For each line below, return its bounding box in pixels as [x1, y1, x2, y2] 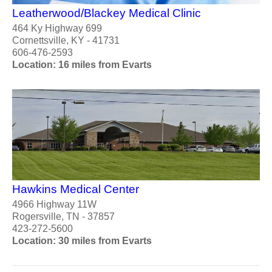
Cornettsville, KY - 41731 [12, 35, 120, 46]
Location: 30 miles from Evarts [12, 235, 152, 246]
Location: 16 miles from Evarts [12, 59, 152, 70]
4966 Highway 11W [12, 199, 97, 209]
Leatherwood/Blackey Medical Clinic [12, 6, 201, 19]
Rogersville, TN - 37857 [12, 211, 115, 222]
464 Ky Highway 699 [12, 22, 102, 33]
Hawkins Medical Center [12, 182, 139, 195]
